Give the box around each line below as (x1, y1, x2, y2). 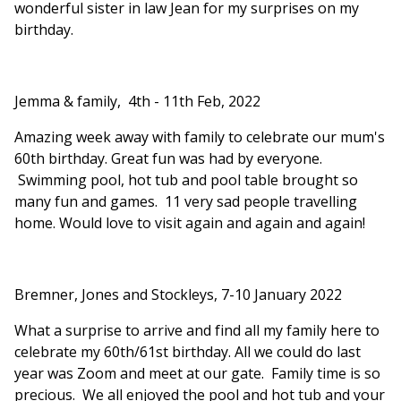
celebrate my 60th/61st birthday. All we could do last (14, 342, 361, 363)
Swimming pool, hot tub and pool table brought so (14, 170, 358, 191)
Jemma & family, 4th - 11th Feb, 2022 (14, 91, 260, 112)
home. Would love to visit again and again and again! (14, 213, 365, 234)
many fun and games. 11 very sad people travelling (14, 192, 357, 212)
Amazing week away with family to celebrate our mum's (14, 127, 385, 148)
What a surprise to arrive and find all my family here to (14, 320, 380, 341)
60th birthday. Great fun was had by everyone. (14, 149, 322, 169)
